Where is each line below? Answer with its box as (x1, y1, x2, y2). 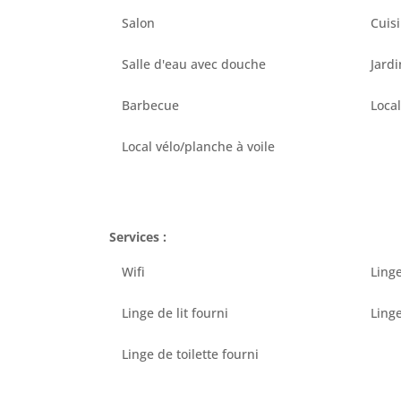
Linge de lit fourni (122, 304, 228, 322)
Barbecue (122, 97, 179, 115)
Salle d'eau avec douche (122, 55, 266, 73)
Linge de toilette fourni (122, 346, 259, 363)
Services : (109, 227, 166, 245)
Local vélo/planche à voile (122, 138, 275, 156)
